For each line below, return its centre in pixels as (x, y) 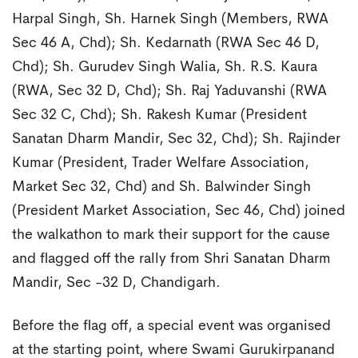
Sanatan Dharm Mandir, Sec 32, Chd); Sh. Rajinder (176, 139)
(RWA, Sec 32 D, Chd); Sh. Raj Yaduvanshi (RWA (169, 91)
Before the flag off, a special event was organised (171, 326)
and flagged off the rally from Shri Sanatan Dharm (171, 259)
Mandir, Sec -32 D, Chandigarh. (116, 283)
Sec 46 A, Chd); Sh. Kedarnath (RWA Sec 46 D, (166, 44)
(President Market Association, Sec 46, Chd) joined (179, 211)
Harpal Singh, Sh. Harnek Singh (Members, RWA (170, 20)
